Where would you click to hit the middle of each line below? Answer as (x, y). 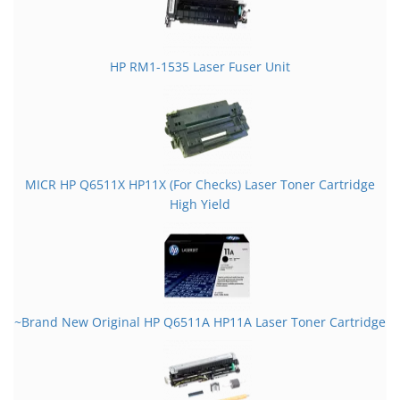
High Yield (200, 204)
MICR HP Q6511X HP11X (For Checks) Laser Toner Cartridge (200, 185)
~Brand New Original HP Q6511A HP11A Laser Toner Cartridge (200, 322)
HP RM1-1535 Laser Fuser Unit (200, 67)
